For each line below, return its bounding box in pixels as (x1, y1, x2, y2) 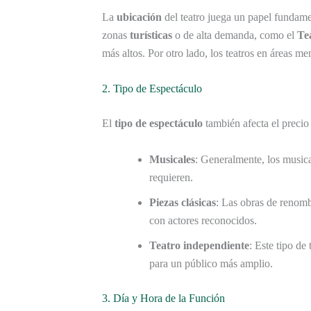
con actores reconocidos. (149, 214, 257, 226)
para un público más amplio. (149, 257, 273, 269)
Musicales (149, 153, 195, 165)
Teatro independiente (149, 239, 249, 251)
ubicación (117, 10, 162, 23)
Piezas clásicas (149, 196, 216, 208)
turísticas (130, 28, 172, 41)
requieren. (149, 171, 193, 183)
